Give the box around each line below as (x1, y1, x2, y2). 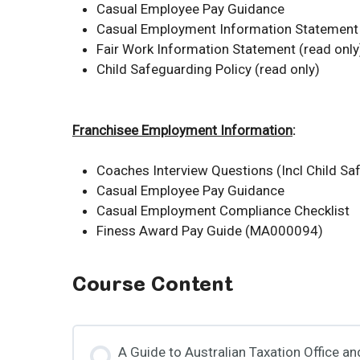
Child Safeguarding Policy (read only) (96, 61, 320, 78)
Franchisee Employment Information (72, 121, 292, 138)
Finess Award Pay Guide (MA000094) (96, 223, 323, 239)
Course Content (72, 276, 232, 297)
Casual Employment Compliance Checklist (96, 202, 350, 219)
